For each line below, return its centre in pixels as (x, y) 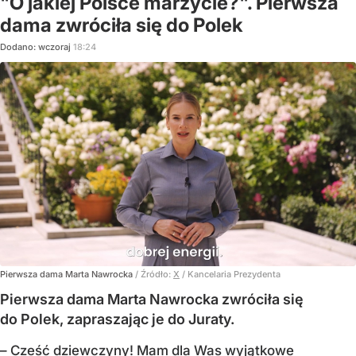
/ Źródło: (154, 274)
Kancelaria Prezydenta (234, 274)
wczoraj (56, 47)
